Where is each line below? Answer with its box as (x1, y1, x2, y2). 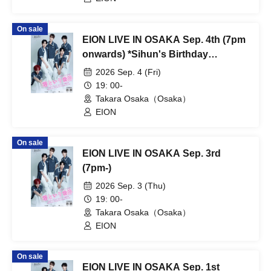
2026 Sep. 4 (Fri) (96, 67, 161, 77)
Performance (82, 64, 142, 74)
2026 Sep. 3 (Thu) (96, 181, 166, 191)
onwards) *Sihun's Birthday (82, 49, 208, 59)
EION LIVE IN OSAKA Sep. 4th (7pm (82, 34, 246, 45)
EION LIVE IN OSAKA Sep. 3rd (82, 148, 221, 158)
